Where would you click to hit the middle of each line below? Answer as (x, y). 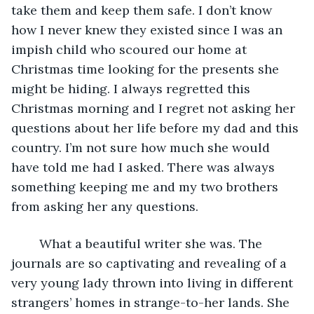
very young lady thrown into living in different (154, 282)
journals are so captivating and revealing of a (151, 263)
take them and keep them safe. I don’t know (143, 10)
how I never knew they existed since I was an (149, 29)
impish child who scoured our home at (131, 49)
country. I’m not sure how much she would (142, 147)
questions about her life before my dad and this (157, 128)
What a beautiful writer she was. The (145, 243)
